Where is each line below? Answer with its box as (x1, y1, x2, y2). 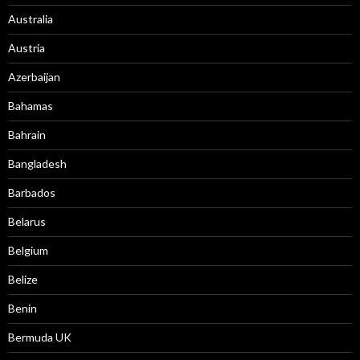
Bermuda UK (8, 330, 72, 344)
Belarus (8, 215, 46, 228)
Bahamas (8, 99, 53, 112)
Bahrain (8, 128, 46, 141)
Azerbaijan (8, 70, 60, 84)
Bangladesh (8, 157, 67, 170)
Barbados (8, 186, 55, 199)
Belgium (8, 243, 48, 257)
